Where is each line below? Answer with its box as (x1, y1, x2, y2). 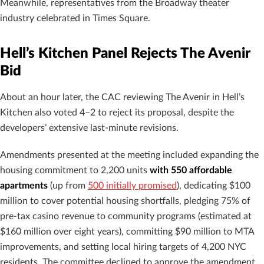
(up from (48, 181, 88, 190)
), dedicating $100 (177, 181, 250, 190)
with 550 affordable (150, 166, 232, 175)
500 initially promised (88, 181, 177, 190)
